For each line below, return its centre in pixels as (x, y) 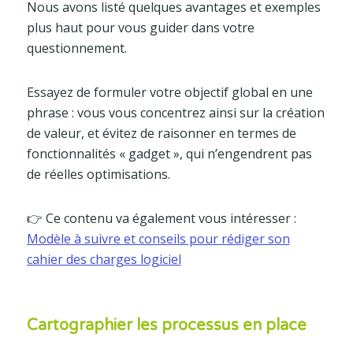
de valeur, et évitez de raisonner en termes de (161, 133)
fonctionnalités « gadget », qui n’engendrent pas (169, 153)
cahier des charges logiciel (104, 259)
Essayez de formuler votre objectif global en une (169, 92)
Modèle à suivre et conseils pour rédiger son (158, 238)
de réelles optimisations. (98, 174)
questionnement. (76, 48)
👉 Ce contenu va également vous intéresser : (161, 218)
